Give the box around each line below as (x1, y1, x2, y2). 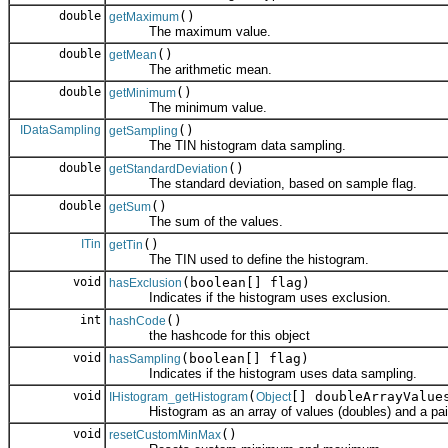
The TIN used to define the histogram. (109, 251, 369, 267)
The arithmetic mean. (109, 61, 272, 77)
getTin (109, 237, 143, 252)
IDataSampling (20, 122, 101, 137)
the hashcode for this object (109, 327, 310, 343)
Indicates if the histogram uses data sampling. (109, 365, 417, 381)
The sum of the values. (109, 213, 283, 229)
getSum (109, 199, 151, 214)
